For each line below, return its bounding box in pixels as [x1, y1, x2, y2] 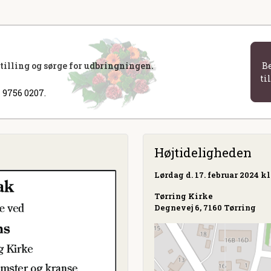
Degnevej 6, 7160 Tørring [154, 202, 256, 214]
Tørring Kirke [154, 191, 213, 202]
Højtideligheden [154, 144, 252, 162]
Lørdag [154, 169, 184, 181]
